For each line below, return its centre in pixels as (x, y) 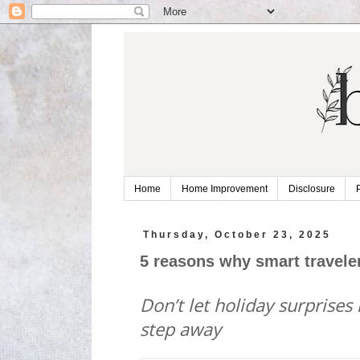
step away (185, 329)
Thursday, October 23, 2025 (237, 235)
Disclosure (311, 189)
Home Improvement (224, 189)
